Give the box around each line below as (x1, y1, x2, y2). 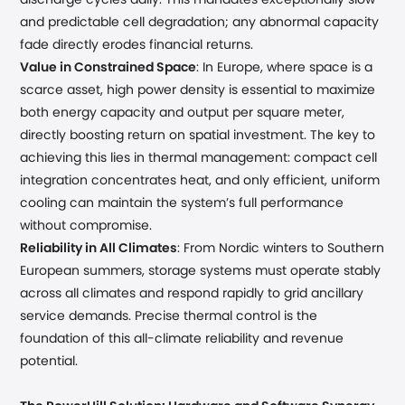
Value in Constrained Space (20, 61, 197, 74)
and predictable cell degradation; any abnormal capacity (20, 16, 380, 29)
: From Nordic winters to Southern (177, 242, 385, 255)
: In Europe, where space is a (196, 61, 373, 74)
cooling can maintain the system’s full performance (20, 197, 344, 210)
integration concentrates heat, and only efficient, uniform (20, 174, 381, 187)
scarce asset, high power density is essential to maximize (20, 84, 376, 97)
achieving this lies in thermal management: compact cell (20, 152, 378, 165)
